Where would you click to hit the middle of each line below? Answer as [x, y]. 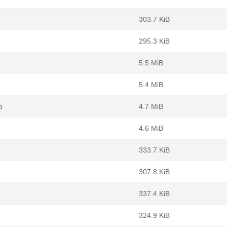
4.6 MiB [151, 128]
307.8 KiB [154, 172]
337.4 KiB [154, 194]
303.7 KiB [154, 19]
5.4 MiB [151, 85]
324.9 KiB [154, 215]
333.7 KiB [154, 150]
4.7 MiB [151, 106]
